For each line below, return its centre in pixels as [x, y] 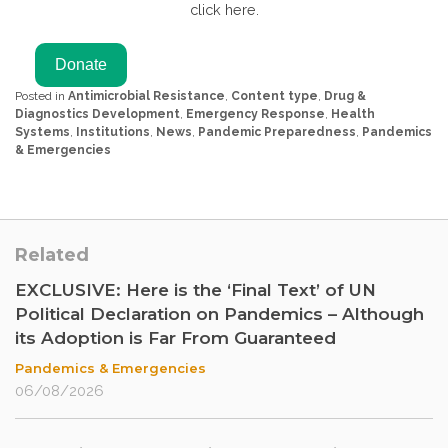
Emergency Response [255, 114]
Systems [42, 132]
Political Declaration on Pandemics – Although [219, 314]
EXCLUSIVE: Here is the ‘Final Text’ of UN [195, 290]
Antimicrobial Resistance [146, 96]
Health [353, 114]
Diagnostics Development [97, 114]
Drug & [345, 96]
